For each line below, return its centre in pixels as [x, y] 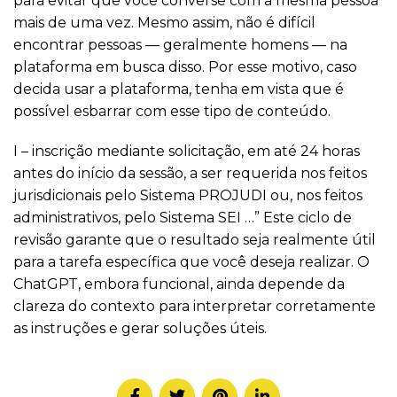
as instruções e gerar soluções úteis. [140, 329]
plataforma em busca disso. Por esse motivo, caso [185, 67]
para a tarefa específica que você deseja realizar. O [191, 262]
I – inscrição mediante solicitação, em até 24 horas [187, 152]
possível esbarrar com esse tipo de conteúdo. [172, 112]
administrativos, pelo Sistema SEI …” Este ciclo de [183, 218]
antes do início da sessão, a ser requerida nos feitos [190, 174]
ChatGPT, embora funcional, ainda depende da [179, 284]
